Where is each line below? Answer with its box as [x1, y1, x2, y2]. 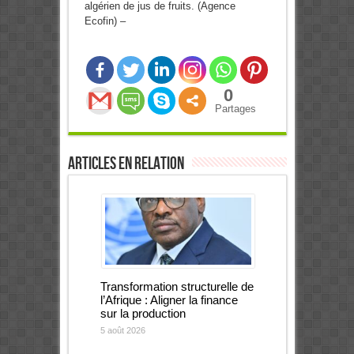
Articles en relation [67, 153, 184, 175]
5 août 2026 [100, 326, 145, 336]
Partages [214, 103, 256, 115]
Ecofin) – [84, 15, 126, 28]
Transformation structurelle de [100, 280, 254, 294]
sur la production [100, 307, 186, 321]
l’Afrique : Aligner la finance [100, 293, 238, 307]
